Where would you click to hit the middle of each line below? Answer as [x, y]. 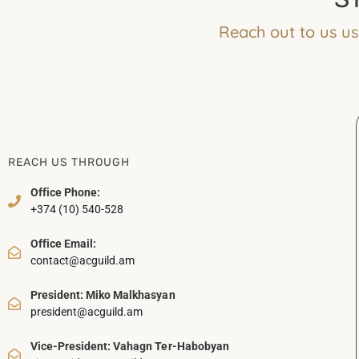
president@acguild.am [87, 311]
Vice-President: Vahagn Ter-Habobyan [130, 346]
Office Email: [64, 243]
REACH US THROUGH [69, 162]
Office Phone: [66, 192]
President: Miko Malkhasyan [103, 294]
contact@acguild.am [83, 260]
